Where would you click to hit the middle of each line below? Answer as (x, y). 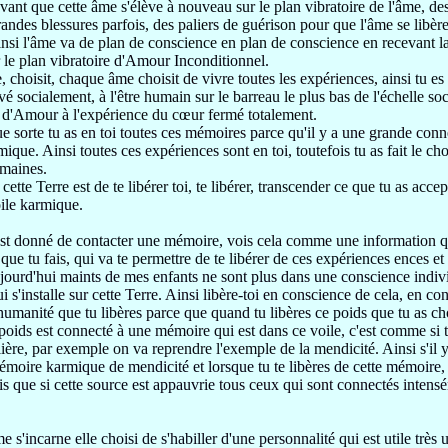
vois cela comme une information (333, 240)
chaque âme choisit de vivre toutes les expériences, (220, 78)
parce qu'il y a (296, 132)
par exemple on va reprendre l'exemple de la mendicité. (207, 348)
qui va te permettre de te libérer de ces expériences (234, 258)
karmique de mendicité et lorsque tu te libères (190, 366)
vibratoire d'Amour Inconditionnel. (159, 60)
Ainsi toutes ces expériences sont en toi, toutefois (198, 150)
